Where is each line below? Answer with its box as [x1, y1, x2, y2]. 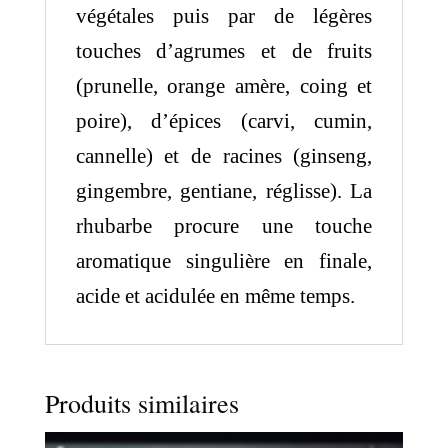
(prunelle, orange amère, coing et [75, 73, 373, 98]
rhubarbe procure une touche [75, 213, 373, 238]
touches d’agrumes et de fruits [75, 38, 373, 63]
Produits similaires [44, 385, 239, 420]
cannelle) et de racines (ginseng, [75, 143, 373, 168]
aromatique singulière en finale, [75, 248, 373, 273]
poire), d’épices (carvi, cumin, [75, 108, 373, 133]
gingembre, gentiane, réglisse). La [75, 178, 373, 203]
